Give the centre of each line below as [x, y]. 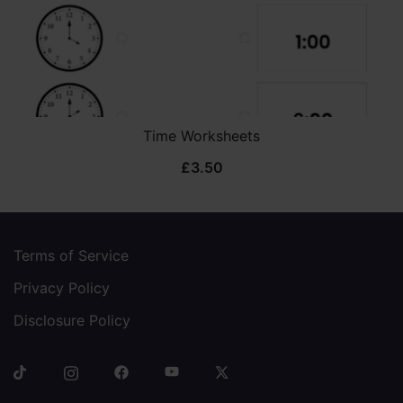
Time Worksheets [201, 135]
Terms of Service [71, 255]
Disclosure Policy [72, 320]
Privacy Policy [62, 287]
